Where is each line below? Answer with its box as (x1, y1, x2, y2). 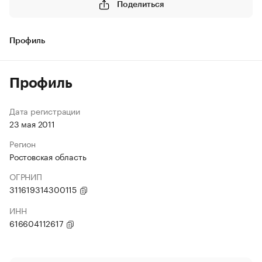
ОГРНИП (9, 170, 42, 182)
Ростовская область (9, 150, 87, 163)
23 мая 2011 (9, 117, 55, 130)
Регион (9, 137, 36, 150)
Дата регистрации (9, 104, 80, 117)
